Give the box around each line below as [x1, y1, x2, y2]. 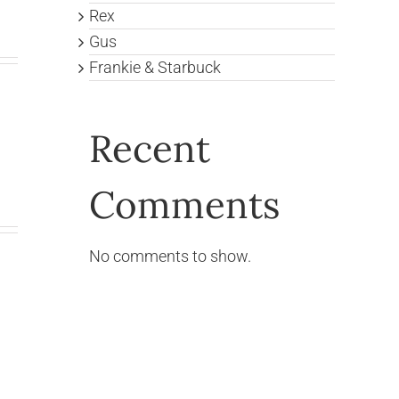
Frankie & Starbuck [89, 57, 221, 77]
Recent [89, 124, 210, 173]
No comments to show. [89, 247, 251, 266]
